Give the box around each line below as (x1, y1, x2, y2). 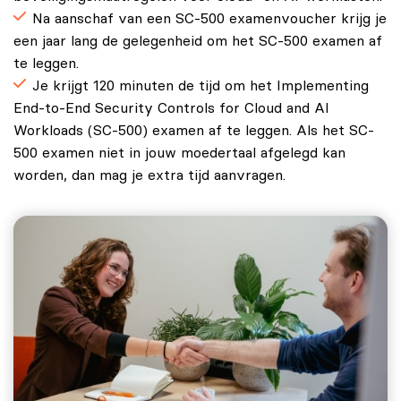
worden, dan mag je (13, 167, 148, 183)
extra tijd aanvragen (148, 167, 283, 183)
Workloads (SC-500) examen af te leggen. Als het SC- (13, 123, 374, 138)
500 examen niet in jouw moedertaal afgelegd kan (13, 145, 346, 160)
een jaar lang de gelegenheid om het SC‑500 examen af (13, 33, 382, 48)
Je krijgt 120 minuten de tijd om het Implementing (32, 78, 369, 93)
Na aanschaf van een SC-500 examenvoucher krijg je (32, 11, 387, 26)
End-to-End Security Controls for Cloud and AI (13, 100, 329, 115)
